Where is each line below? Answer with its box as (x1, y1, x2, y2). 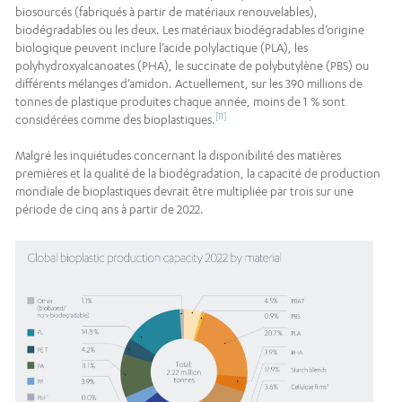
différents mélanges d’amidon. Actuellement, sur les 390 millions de (15, 76, 363, 92)
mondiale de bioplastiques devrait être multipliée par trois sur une (15, 184, 354, 199)
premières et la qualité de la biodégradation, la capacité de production (15, 166, 380, 181)
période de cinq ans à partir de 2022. (15, 202, 204, 217)
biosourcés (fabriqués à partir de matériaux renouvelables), (15, 4, 318, 20)
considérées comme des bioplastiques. (15, 112, 215, 127)
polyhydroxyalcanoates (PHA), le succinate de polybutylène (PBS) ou (15, 58, 369, 74)
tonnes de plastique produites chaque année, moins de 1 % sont (15, 94, 345, 109)
